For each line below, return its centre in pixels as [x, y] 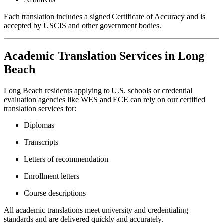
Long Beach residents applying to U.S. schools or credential [98, 91]
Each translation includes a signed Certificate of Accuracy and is [105, 17]
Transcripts [41, 142]
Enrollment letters [52, 176]
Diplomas [39, 125]
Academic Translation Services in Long [104, 56]
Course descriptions [55, 193]
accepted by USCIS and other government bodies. [83, 26]
